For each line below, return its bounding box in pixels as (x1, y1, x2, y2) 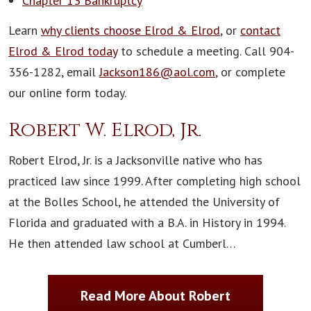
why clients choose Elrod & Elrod (41, 22, 220, 39)
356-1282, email (8, 64, 99, 81)
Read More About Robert (81, 287, 230, 305)
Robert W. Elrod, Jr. (8, 117, 201, 144)
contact (240, 22, 280, 39)
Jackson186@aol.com (99, 64, 215, 81)
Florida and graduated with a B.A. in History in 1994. (8, 215, 285, 231)
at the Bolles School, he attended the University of (8, 194, 280, 210)
